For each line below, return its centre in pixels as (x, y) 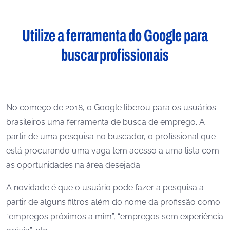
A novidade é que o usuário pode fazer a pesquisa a (105, 188)
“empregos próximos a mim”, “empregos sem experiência (115, 216)
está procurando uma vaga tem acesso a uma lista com (113, 151)
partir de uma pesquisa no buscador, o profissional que (111, 136)
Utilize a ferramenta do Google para (115, 36)
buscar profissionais (115, 55)
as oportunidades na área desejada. (74, 165)
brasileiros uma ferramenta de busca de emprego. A (106, 122)
